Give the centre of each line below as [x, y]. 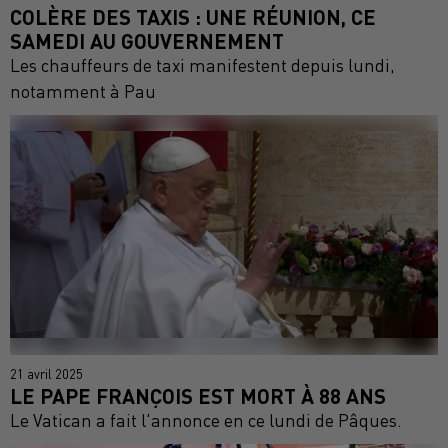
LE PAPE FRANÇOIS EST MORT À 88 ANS [198, 396]
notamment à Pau [83, 91]
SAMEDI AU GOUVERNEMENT [147, 40]
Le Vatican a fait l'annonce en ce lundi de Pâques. [206, 421]
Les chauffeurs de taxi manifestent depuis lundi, [202, 65]
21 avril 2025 [46, 374]
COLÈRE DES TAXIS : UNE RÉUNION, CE [193, 16]
